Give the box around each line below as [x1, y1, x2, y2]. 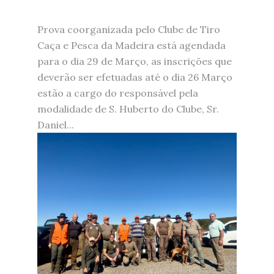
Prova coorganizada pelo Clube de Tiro [37, 23, 220, 35]
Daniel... [37, 118, 74, 131]
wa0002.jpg [37, 191, 128, 213]
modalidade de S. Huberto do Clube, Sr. [37, 102, 219, 115]
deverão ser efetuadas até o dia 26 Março [37, 70, 232, 83]
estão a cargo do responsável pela [37, 86, 198, 99]
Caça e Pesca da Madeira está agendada [37, 39, 226, 51]
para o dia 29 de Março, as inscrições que [37, 54, 232, 67]
